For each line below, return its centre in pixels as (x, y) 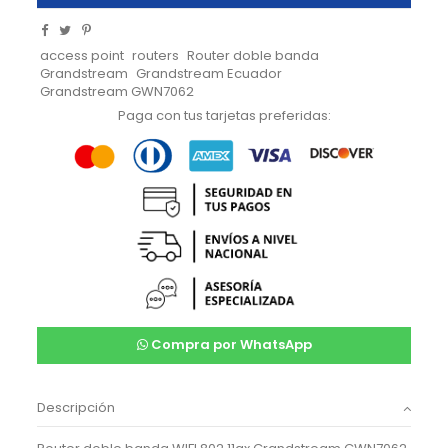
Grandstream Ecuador (209, 73)
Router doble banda (253, 55)
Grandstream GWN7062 (117, 91)
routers (156, 55)
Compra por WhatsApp (229, 345)
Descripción (76, 408)
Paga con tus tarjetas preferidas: (224, 116)
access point (82, 55)
